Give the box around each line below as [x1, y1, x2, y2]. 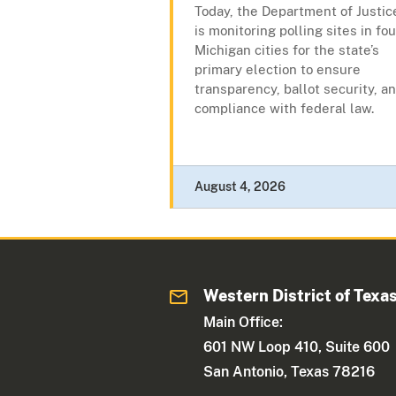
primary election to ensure [194, 62, 361, 78]
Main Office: [203, 314, 284, 331]
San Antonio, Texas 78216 [203, 363, 376, 381]
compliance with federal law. [194, 101, 374, 117]
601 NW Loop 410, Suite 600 [203, 339, 391, 356]
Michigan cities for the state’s [194, 42, 379, 58]
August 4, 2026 [194, 179, 286, 194]
